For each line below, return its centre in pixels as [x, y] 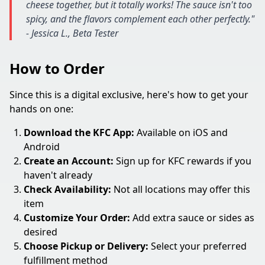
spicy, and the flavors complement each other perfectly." [140, 19]
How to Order [57, 68]
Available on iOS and [181, 132]
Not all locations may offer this [181, 189]
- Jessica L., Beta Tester [72, 33]
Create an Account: [69, 161]
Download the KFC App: [79, 132]
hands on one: [41, 109]
